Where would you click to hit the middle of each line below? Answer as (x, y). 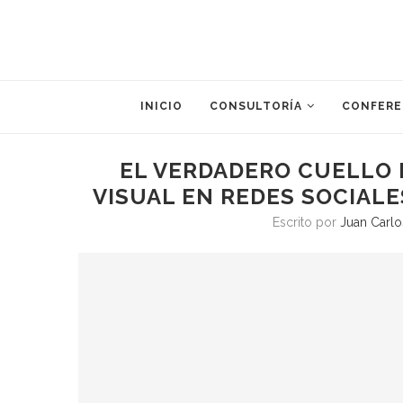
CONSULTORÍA (256, 106)
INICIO (161, 106)
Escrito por (307, 222)
